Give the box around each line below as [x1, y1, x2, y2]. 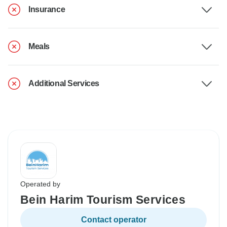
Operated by [20, 180, 60, 188]
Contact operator [81, 215, 146, 224]
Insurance [28, 5, 65, 14]
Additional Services [28, 79, 99, 88]
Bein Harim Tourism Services [20, 193, 185, 207]
